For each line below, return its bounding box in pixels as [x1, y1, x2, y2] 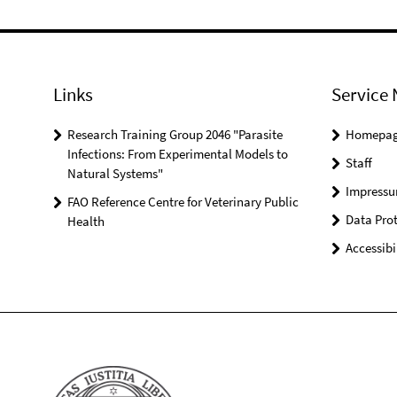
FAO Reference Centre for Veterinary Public [67, 193, 299, 210]
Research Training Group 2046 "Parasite [67, 126, 283, 143]
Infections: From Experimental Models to [67, 145, 288, 162]
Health [67, 213, 105, 230]
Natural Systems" [67, 165, 163, 182]
